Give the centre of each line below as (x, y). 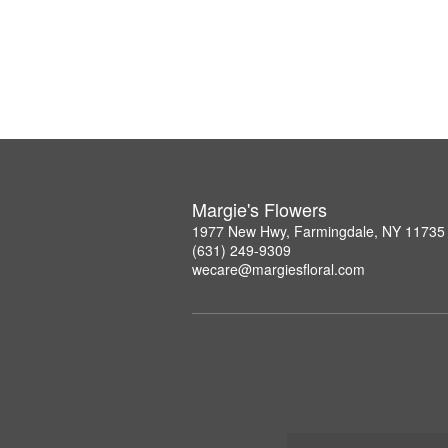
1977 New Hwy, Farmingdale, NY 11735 (318, 230)
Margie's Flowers (259, 208)
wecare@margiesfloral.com (278, 268)
